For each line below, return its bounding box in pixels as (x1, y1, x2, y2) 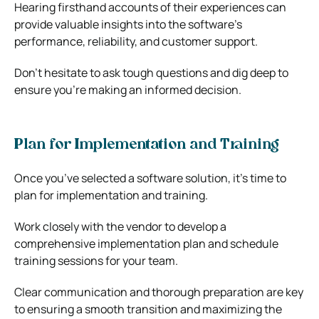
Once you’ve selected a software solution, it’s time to (14, 169, 286, 186)
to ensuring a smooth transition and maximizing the (14, 300, 282, 317)
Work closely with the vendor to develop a (14, 218, 226, 234)
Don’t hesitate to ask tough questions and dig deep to (14, 64, 288, 80)
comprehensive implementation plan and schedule (14, 235, 278, 251)
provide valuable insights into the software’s (14, 16, 242, 32)
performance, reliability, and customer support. (14, 33, 258, 49)
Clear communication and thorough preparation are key (14, 283, 303, 300)
